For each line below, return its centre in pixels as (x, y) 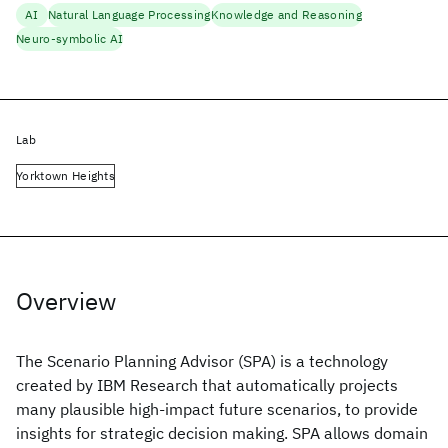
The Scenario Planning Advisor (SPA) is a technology (202, 361)
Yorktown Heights (66, 175)
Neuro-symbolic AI (70, 38)
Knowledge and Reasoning (286, 14)
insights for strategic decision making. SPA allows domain (222, 433)
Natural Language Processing (129, 14)
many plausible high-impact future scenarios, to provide (217, 409)
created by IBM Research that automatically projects (207, 385)
